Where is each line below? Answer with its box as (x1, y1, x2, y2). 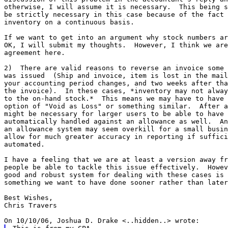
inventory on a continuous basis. (4, 18, 134, 26)
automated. (4, 140, 45, 148)
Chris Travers (4, 201, 57, 209)
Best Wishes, (4, 193, 53, 202)
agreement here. (4, 48, 65, 56)
